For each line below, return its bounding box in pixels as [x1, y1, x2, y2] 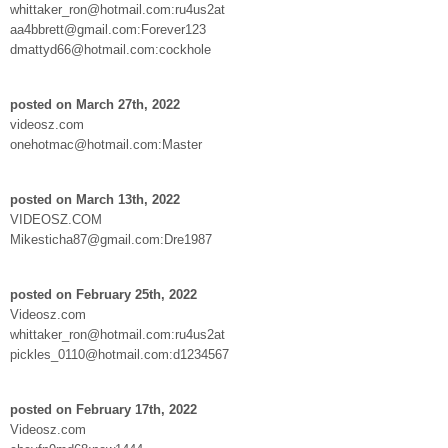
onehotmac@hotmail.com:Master [10, 136, 202, 152]
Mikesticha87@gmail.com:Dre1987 [10, 231, 212, 247]
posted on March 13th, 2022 [10, 191, 180, 207]
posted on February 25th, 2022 [10, 286, 197, 302]
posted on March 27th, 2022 [10, 96, 180, 112]
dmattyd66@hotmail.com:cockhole [10, 41, 211, 57]
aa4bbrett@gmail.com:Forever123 [10, 21, 206, 37]
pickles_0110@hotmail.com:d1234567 [10, 346, 229, 362]
